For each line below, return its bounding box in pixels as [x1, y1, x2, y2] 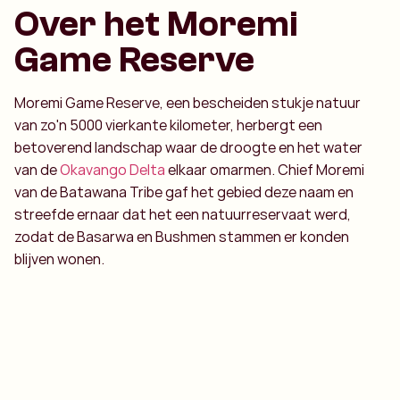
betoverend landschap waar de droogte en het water [14, 137, 362, 157]
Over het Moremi [14, 4, 298, 45]
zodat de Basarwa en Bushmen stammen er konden [14, 227, 349, 246]
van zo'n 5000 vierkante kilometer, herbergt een [14, 115, 322, 135]
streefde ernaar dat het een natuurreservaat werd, [14, 204, 351, 224]
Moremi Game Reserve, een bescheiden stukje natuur [14, 93, 361, 112]
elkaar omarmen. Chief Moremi [165, 160, 364, 179]
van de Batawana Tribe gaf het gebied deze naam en [14, 182, 354, 202]
